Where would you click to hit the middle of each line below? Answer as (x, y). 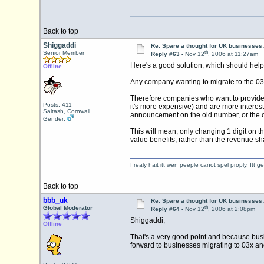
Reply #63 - (168, 54)
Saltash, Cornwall (66, 111)
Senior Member (63, 53)
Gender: (55, 119)
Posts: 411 (57, 105)
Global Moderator (67, 208)
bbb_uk (55, 200)
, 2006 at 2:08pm (231, 209)
